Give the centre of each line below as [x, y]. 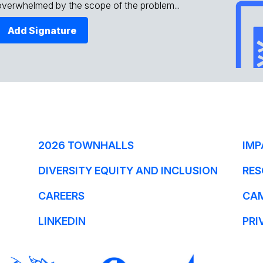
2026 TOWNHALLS [86, 145]
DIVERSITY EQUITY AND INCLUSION [128, 171]
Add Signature [42, 30]
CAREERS [61, 196]
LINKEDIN [62, 221]
